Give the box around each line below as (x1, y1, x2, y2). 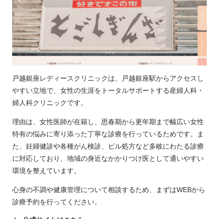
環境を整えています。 (12, 167, 81, 175)
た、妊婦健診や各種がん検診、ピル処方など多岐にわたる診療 (12, 142, 204, 151)
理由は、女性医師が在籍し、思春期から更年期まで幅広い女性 (12, 118, 204, 126)
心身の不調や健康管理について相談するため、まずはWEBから (12, 186, 205, 194)
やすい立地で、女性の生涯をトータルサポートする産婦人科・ (12, 87, 204, 95)
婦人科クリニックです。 (12, 99, 88, 107)
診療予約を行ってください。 (12, 198, 101, 206)
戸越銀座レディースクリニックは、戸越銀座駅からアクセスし (12, 74, 204, 83)
